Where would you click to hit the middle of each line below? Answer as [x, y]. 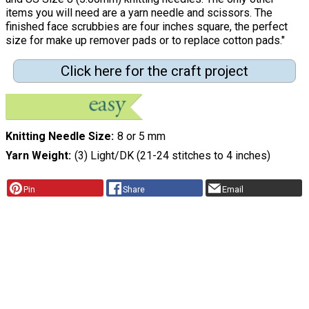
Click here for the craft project [154, 71]
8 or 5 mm [141, 136]
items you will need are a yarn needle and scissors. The [139, 12]
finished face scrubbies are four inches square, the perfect [147, 26]
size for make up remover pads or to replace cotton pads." [145, 40]
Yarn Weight [37, 155]
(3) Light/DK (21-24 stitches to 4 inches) [172, 155]
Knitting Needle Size [58, 136]
